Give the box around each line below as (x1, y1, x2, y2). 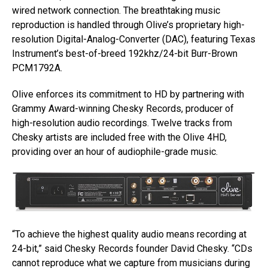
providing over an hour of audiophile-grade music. (12, 146, 218, 158)
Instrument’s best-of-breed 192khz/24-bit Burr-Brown (12, 48, 237, 60)
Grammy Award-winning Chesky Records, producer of (12, 103, 234, 115)
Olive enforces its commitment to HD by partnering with (12, 89, 244, 100)
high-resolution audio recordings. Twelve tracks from (12, 117, 232, 129)
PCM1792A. (12, 62, 62, 74)
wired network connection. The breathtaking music (12, 5, 220, 17)
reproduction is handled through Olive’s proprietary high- (12, 19, 245, 31)
